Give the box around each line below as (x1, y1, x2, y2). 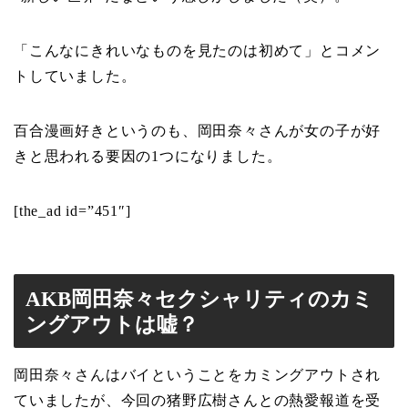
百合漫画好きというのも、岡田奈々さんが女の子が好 (14, 123, 382, 139)
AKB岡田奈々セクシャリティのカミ (25, 286, 373, 311)
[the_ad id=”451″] (14, 203, 131, 219)
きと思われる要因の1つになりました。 (14, 148, 282, 165)
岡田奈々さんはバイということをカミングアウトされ (14, 366, 382, 382)
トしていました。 (14, 68, 137, 85)
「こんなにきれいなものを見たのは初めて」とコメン (14, 43, 382, 59)
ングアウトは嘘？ (25, 311, 199, 336)
